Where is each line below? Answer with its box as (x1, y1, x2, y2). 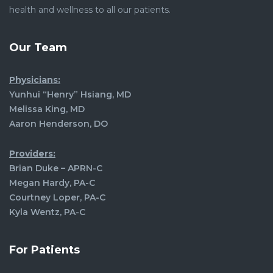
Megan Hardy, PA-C (9, 177, 95, 189)
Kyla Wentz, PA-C (9, 207, 85, 218)
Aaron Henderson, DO (9, 118, 108, 130)
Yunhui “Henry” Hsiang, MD (9, 89, 131, 101)
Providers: (9, 148, 55, 160)
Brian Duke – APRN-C (9, 163, 102, 174)
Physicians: (9, 74, 60, 86)
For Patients (9, 243, 80, 257)
